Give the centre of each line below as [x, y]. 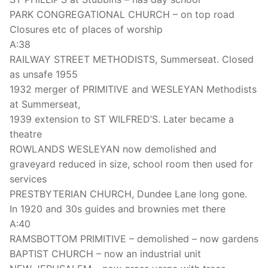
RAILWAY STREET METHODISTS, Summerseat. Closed [132, 59]
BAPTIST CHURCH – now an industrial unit [105, 253]
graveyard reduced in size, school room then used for [131, 164]
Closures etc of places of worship [86, 29]
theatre [26, 134]
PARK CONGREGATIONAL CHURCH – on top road [122, 14]
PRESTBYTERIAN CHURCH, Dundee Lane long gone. [128, 194]
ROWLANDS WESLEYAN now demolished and [113, 149]
